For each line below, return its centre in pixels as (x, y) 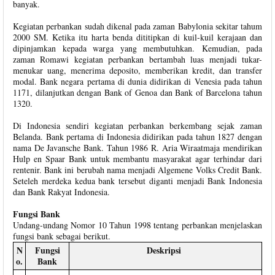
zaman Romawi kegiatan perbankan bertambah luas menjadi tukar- (137, 59)
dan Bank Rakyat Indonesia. (61, 192)
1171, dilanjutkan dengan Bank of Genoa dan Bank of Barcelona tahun (137, 92)
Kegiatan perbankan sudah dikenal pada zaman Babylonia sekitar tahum (137, 26)
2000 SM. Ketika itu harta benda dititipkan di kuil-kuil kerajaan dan (137, 37)
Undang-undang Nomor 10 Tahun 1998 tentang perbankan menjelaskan (137, 225)
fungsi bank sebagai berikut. (62, 236)
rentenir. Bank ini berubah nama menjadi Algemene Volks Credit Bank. (137, 170)
